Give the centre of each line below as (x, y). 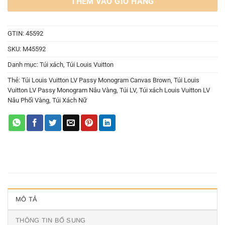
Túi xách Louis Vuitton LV (175, 90)
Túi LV (128, 90)
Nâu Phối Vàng (28, 100)
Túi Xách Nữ (70, 100)
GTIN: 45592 (25, 34)
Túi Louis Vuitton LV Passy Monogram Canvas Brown (96, 80)
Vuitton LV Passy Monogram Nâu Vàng (62, 90)
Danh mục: (24, 65)
